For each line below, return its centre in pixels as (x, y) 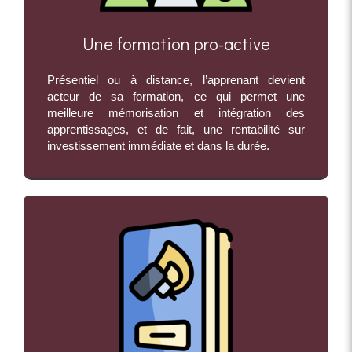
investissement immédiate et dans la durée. (158, 146)
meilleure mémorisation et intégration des (176, 113)
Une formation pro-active (176, 44)
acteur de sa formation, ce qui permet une (176, 97)
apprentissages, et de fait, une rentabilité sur (176, 130)
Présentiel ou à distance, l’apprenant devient (176, 80)
